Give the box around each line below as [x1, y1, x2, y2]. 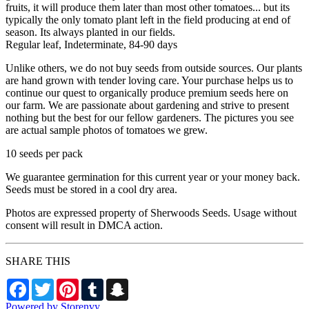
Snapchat [128, 277, 168, 290]
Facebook [29, 277, 72, 290]
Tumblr [103, 277, 135, 290]
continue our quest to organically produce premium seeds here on [6, 86, 288, 99]
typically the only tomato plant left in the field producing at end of [6, 13, 290, 26]
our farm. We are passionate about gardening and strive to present [6, 99, 289, 111]
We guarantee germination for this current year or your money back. [6, 170, 300, 183]
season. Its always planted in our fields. [6, 26, 175, 38]
